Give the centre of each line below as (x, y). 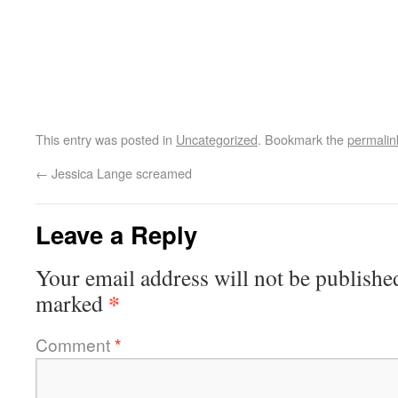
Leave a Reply (116, 234)
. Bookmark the (302, 139)
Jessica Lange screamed (120, 173)
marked (72, 303)
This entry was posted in (106, 139)
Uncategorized (217, 139)
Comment (75, 344)
